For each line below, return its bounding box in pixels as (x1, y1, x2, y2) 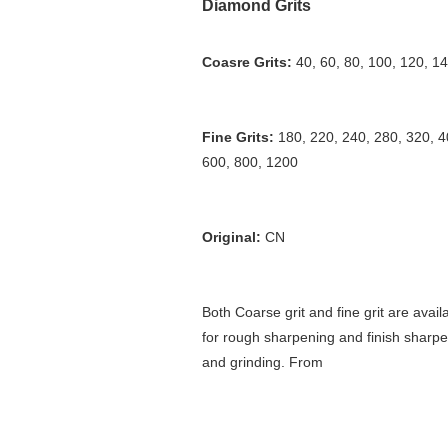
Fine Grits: (202, 129, 274, 145)
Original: (202, 229, 265, 245)
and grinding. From (202, 354, 323, 370)
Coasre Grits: (202, 54, 296, 70)
